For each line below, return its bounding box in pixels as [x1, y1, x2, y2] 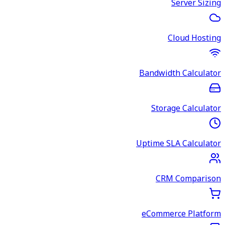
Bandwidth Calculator [139, 65, 221, 82]
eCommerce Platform [142, 205, 221, 222]
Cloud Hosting [168, 30, 221, 47]
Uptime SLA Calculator [136, 135, 221, 152]
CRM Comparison [156, 170, 221, 187]
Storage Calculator [151, 100, 221, 117]
